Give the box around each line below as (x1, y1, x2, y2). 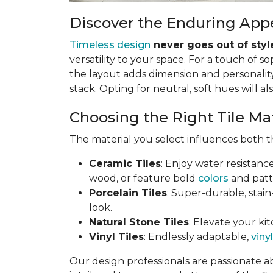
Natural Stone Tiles (89, 216, 189, 228)
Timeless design (69, 39, 151, 51)
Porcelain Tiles (89, 187, 167, 199)
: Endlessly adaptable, (144, 231, 251, 243)
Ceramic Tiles (89, 158, 161, 169)
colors (198, 172, 229, 184)
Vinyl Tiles (89, 231, 144, 243)
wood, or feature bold (89, 172, 198, 184)
